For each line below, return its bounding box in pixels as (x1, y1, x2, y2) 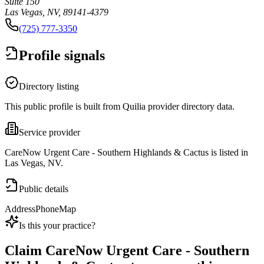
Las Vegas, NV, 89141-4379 (5, 7, 108, 18)
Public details (19, 184, 68, 194)
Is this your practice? (19, 220, 95, 231)
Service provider (19, 127, 80, 138)
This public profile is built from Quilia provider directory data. (5, 101, 235, 112)
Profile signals (19, 48, 105, 64)
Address (5, 204, 35, 214)
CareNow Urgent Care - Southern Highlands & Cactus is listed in (5, 147, 248, 158)
